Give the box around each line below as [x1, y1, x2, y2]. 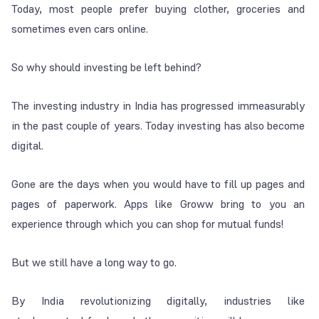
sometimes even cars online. [11, 21, 148, 37]
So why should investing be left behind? [11, 60, 202, 75]
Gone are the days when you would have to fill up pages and [11, 177, 305, 192]
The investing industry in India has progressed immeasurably [11, 98, 305, 114]
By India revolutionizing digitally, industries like [11, 293, 305, 309]
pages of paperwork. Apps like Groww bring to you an [11, 197, 305, 212]
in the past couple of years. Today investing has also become [11, 118, 305, 134]
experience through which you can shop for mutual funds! [11, 216, 283, 232]
